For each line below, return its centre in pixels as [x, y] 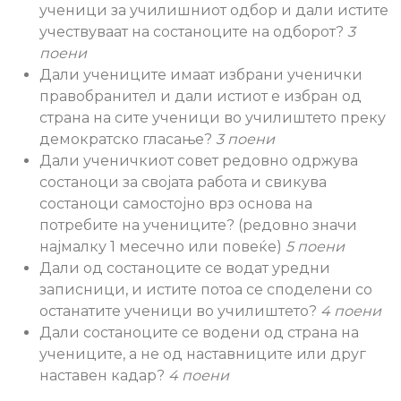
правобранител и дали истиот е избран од [200, 96]
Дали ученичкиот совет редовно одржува [199, 161]
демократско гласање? [128, 139]
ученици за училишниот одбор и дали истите [214, 10]
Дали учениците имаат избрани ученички [201, 75]
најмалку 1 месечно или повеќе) [162, 247]
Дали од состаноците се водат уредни [185, 268]
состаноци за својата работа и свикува [183, 182]
